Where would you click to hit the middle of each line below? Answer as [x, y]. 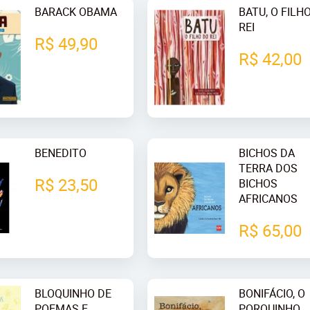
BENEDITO [61, 153]
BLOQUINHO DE [73, 293]
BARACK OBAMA [76, 12]
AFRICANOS [268, 198]
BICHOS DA [267, 153]
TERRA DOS [268, 168]
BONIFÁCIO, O [272, 293]
